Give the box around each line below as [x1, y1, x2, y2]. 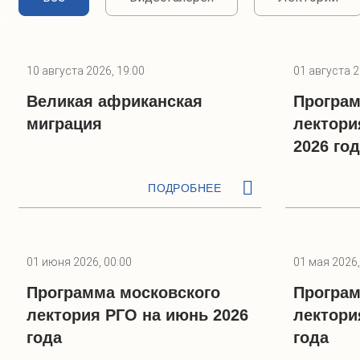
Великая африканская [27, 92, 202, 110]
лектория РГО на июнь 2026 [27, 306, 248, 324]
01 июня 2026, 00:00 [27, 256, 132, 268]
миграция [27, 115, 102, 133]
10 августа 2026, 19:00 [27, 64, 145, 77]
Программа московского [27, 284, 220, 301]
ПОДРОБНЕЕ [148, 182, 221, 194]
